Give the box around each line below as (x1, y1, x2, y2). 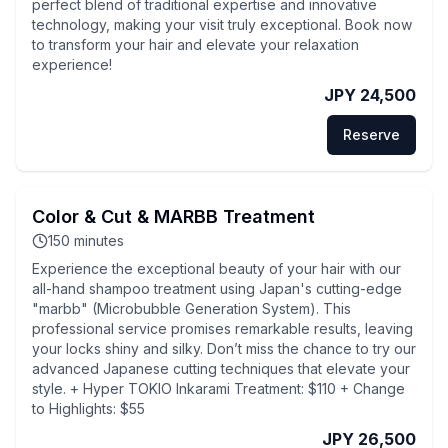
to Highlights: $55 (32, 400, 145, 417)
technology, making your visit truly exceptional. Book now (32, 16, 412, 33)
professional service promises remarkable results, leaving (32, 320, 413, 337)
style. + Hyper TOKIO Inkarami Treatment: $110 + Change (32, 380, 405, 397)
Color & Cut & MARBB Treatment (32, 206, 315, 227)
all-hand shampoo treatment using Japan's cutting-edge (32, 280, 402, 297)
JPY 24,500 (324, 85, 416, 105)
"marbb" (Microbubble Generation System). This (32, 300, 351, 317)
